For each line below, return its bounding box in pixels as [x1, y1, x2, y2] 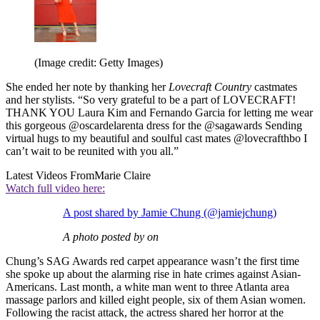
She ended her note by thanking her [6, 81, 169, 94]
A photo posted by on [63, 231, 159, 244]
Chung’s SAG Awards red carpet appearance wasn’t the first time [6, 255, 299, 268]
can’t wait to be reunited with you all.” [6, 145, 179, 158]
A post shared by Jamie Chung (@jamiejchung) [63, 206, 276, 219]
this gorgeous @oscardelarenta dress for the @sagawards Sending [6, 119, 302, 132]
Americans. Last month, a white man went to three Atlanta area [6, 281, 289, 294]
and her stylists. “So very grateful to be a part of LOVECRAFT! [6, 94, 296, 106]
